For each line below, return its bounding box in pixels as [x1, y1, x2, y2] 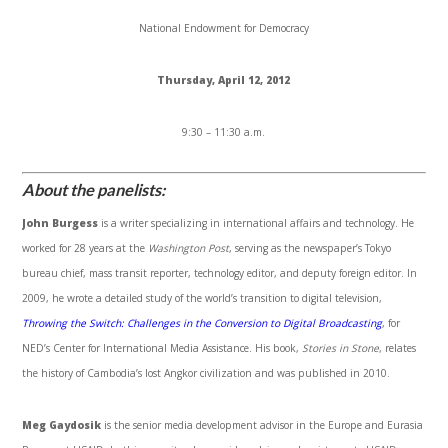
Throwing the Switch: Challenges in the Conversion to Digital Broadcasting [22, 316, 383, 331]
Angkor [164, 366, 198, 381]
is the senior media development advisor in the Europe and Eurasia [104, 418, 424, 433]
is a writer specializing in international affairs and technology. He [101, 216, 415, 231]
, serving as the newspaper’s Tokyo [229, 241, 392, 256]
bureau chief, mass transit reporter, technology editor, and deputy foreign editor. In [22, 266, 418, 281]
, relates [379, 341, 417, 356]
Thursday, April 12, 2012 [157, 73, 291, 88]
